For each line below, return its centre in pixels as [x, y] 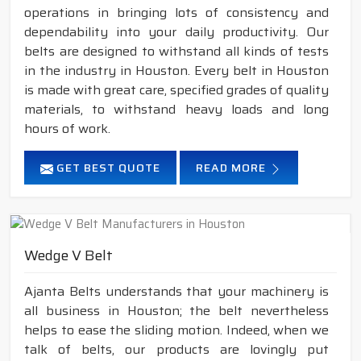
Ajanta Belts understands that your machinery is [176, 292]
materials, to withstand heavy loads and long [176, 110]
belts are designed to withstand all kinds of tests [176, 52]
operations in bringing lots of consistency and [176, 13]
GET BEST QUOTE [107, 168]
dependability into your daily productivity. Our [176, 32]
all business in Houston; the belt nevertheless [176, 311]
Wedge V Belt [68, 256]
